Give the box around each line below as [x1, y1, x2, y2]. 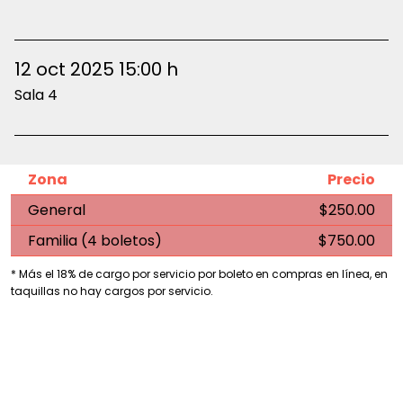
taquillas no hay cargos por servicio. [11, 283, 213, 300]
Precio [327, 169, 375, 191]
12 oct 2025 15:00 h [14, 57, 178, 83]
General [28, 200, 86, 221]
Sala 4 [14, 85, 58, 106]
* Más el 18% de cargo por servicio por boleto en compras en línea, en [11, 266, 388, 282]
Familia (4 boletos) [28, 230, 163, 252]
